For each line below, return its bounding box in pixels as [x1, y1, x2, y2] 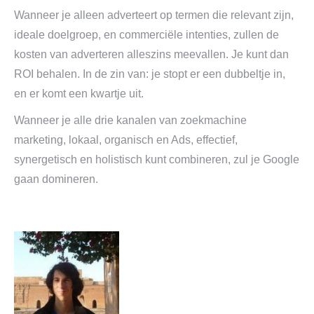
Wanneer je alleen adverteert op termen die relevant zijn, [14, 9, 294, 21]
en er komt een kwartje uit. [14, 88, 144, 100]
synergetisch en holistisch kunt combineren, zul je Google [14, 153, 299, 165]
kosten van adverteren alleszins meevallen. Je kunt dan [14, 48, 289, 60]
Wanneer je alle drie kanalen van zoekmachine [14, 114, 247, 126]
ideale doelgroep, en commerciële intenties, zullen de [14, 29, 279, 41]
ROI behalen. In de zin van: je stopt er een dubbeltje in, [14, 68, 285, 80]
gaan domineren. [14, 173, 98, 185]
